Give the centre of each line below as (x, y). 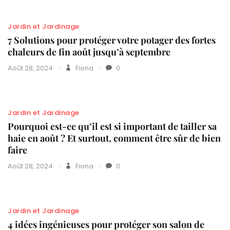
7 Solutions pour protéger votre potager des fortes (112, 40)
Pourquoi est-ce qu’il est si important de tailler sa (112, 126)
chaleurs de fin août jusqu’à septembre (89, 52)
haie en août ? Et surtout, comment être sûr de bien (114, 138)
